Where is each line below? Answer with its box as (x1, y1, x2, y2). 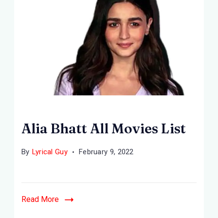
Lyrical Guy (32, 147, 68, 156)
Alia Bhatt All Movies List (21, 120, 186, 137)
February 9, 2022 (78, 147, 134, 156)
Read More (21, 195, 59, 204)
